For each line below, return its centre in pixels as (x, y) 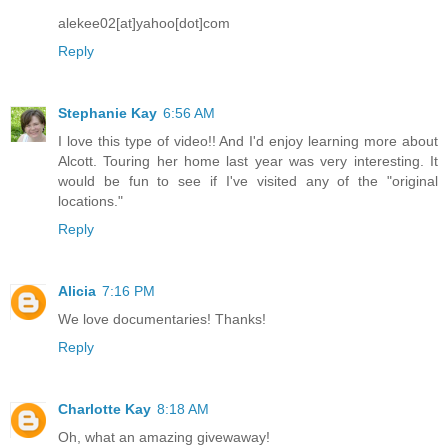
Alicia (77, 291)
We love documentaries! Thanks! (162, 319)
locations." (90, 201)
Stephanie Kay (107, 113)
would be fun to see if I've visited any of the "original (248, 181)
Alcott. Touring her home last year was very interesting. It (248, 161)
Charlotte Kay (104, 409)
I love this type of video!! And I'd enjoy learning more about (248, 141)
